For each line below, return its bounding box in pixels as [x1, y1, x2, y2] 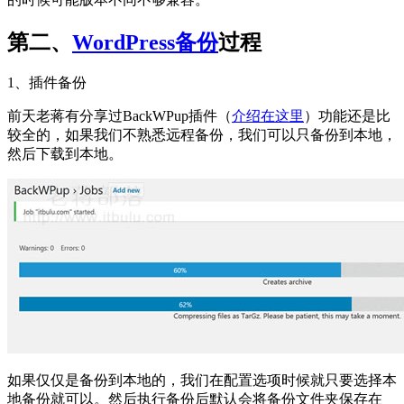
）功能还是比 [304, 108, 390, 124]
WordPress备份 [72, 30, 218, 54]
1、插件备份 [7, 75, 87, 91]
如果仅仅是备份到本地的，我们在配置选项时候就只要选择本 [7, 372, 397, 389]
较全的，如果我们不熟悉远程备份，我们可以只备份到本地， [7, 127, 397, 143]
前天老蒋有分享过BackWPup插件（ [7, 108, 232, 124]
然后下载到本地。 [7, 146, 123, 162]
